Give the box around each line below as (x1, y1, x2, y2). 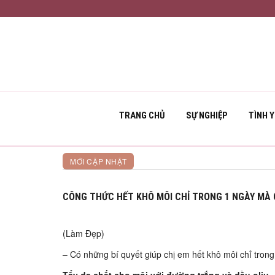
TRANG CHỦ (119, 110, 165, 121)
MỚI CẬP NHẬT (70, 156, 127, 166)
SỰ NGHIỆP (186, 110, 228, 121)
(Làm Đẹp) (63, 227, 104, 239)
